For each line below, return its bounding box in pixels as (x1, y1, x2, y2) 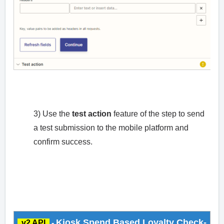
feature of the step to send (111, 109, 204, 118)
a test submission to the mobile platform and (33, 123, 188, 132)
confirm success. (33, 137, 92, 146)
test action (72, 109, 111, 118)
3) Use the (33, 109, 72, 118)
